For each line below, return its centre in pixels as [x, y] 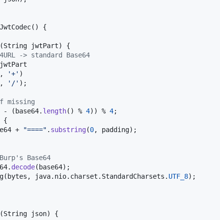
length [55, 111]
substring [68, 129]
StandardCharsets [133, 176]
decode [23, 167]
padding [115, 129]
